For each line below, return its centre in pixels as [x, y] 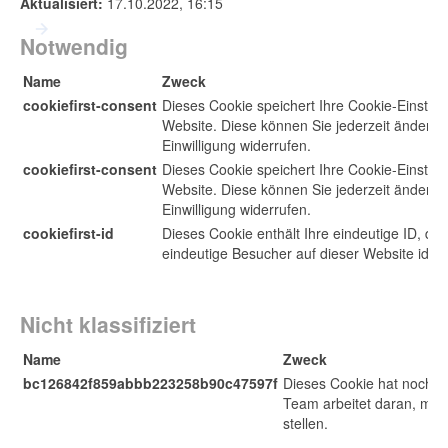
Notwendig [74, 46]
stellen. [305, 423]
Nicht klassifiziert [108, 324]
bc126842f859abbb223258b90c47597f [150, 383]
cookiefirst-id [68, 233]
